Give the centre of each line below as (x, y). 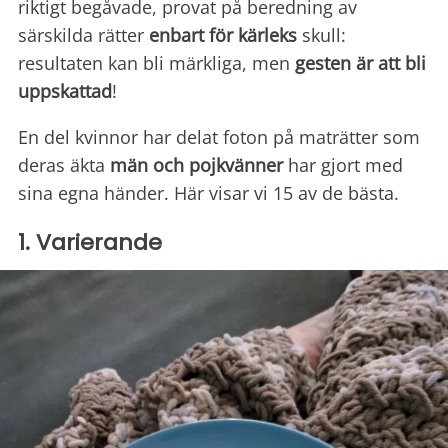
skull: (321, 35)
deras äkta (64, 165)
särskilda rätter (83, 35)
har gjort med (345, 165)
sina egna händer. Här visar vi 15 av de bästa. (208, 193)
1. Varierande (90, 243)
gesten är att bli (360, 63)
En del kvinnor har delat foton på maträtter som (219, 137)
